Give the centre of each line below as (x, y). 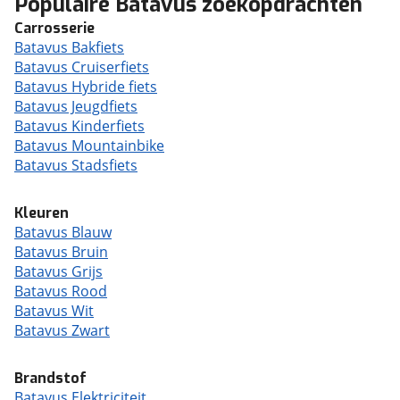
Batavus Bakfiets (69, 47)
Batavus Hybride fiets (86, 87)
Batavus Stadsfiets (76, 165)
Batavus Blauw (63, 232)
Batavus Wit (54, 311)
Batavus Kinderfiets (79, 126)
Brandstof (50, 378)
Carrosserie (54, 28)
